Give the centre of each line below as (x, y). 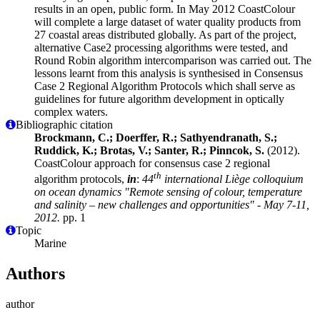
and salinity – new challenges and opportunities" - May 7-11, (172, 205)
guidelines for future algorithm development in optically (159, 99)
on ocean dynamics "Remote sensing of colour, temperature (168, 192)
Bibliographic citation (64, 124)
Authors (35, 274)
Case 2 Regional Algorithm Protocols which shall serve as (165, 86)
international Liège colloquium (232, 179)
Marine (50, 244)
